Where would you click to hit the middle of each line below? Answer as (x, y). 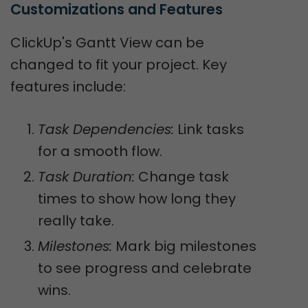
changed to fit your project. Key (119, 65)
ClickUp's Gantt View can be (107, 43)
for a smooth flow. (100, 151)
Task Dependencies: (106, 129)
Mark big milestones (184, 246)
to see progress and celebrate (145, 268)
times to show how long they (137, 199)
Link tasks (209, 129)
